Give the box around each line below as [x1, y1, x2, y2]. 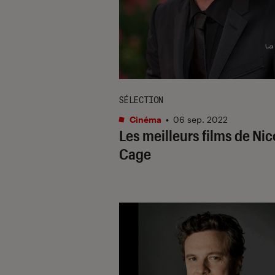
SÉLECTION [119, 93, 163, 106]
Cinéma [128, 114, 161, 125]
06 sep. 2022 [173, 114, 228, 125]
